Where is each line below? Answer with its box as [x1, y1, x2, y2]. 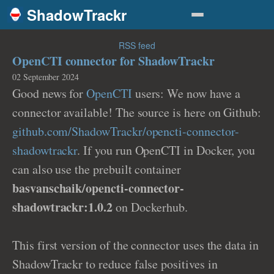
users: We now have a [131, 85, 240, 102]
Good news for [12, 85, 87, 102]
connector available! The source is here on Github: [12, 104, 262, 120]
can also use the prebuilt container [12, 161, 181, 177]
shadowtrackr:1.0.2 [12, 198, 113, 216]
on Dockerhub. [112, 199, 188, 215]
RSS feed [119, 39, 155, 51]
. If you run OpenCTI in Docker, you [77, 142, 256, 158]
